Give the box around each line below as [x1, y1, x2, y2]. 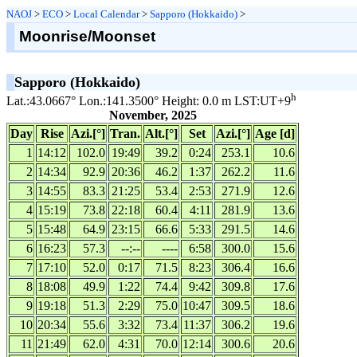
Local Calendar [73, 8, 139, 20]
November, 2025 [108, 108, 197, 123]
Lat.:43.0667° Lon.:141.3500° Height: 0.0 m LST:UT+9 [6, 94, 291, 108]
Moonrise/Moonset [18, 27, 155, 45]
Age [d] [255, 127, 295, 141]
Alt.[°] [145, 127, 178, 141]
